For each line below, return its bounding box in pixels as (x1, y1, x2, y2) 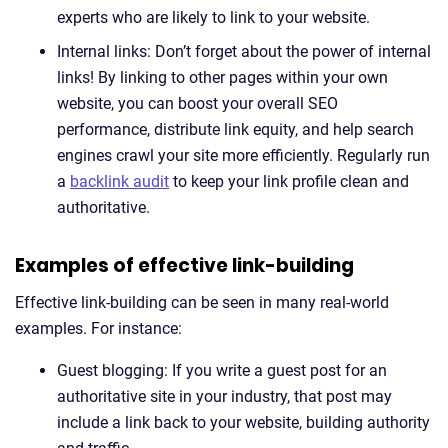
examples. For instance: (15, 319, 182, 338)
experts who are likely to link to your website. (57, 8, 370, 27)
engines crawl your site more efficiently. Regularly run (57, 146, 430, 165)
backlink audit (70, 172, 169, 191)
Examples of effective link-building (15, 252, 354, 279)
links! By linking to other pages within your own (57, 68, 388, 87)
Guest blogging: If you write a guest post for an (57, 361, 387, 380)
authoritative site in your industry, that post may (57, 387, 392, 406)
